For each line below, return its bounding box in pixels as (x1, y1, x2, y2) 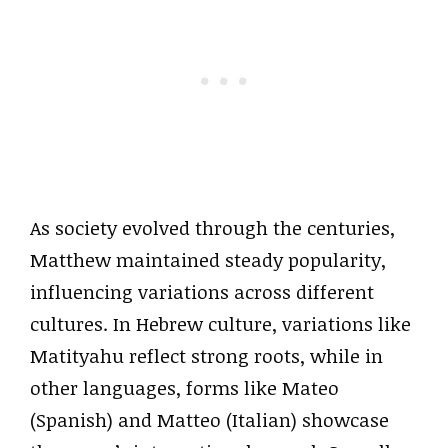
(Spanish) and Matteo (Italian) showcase (30, 407, 389, 433)
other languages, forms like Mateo (30, 375, 339, 401)
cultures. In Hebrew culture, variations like (30, 311, 411, 337)
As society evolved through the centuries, (30, 215, 395, 241)
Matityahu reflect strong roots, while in (30, 343, 383, 369)
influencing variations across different (30, 279, 374, 305)
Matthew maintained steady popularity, (30, 247, 386, 273)
